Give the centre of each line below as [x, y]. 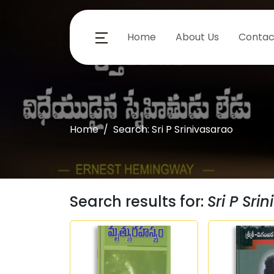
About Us [197, 37]
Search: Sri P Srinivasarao [173, 129]
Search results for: [139, 202]
